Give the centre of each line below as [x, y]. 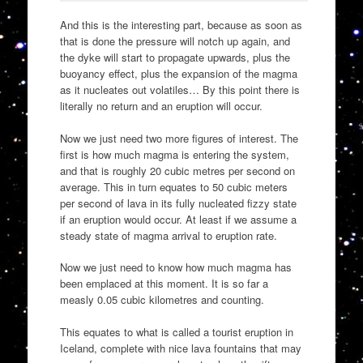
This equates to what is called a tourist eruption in [176, 331]
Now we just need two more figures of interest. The [179, 138]
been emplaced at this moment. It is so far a [164, 284]
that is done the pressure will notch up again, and [175, 41]
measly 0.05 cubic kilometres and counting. [162, 300]
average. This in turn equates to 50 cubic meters [173, 186]
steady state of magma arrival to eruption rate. [168, 235]
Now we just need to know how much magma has [175, 267]
